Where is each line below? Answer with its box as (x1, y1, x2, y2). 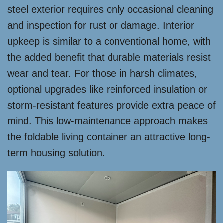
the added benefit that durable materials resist (7, 52, 211, 63)
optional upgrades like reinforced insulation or (7, 84, 207, 95)
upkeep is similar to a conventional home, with (7, 36, 211, 47)
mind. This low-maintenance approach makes (7, 115, 208, 127)
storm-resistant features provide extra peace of (7, 100, 216, 111)
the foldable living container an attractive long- (7, 131, 210, 143)
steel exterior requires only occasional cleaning (7, 4, 213, 15)
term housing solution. (7, 147, 105, 159)
